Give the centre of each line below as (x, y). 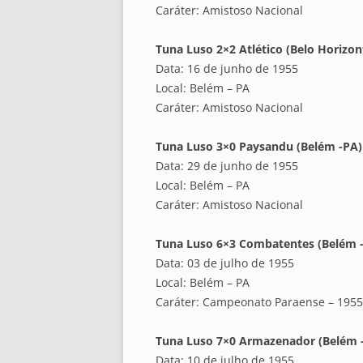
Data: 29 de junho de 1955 (227, 166)
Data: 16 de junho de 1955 (227, 69)
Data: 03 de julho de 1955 (225, 263)
